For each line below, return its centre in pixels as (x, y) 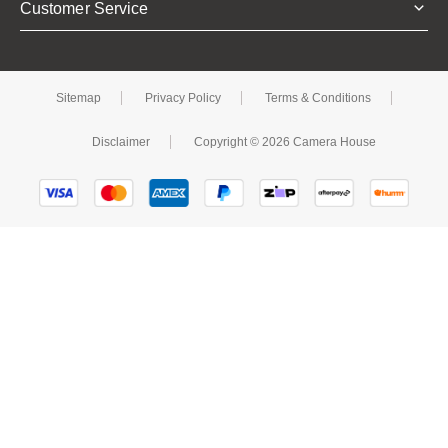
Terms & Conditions (318, 97)
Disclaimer (121, 141)
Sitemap (78, 97)
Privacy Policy (183, 97)
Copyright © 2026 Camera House (285, 141)
